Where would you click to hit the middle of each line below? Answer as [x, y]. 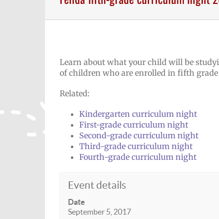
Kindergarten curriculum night [138, 114]
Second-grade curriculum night [139, 135]
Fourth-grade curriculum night [138, 157]
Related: [75, 93]
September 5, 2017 [99, 212]
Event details [97, 185]
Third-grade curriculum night [136, 146]
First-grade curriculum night [134, 125]
